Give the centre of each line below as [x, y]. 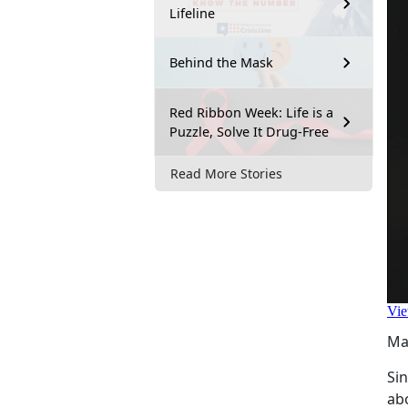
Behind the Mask [221, 63]
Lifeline [192, 13]
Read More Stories [226, 174]
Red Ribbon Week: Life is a [251, 112]
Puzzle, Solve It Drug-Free [249, 131]
